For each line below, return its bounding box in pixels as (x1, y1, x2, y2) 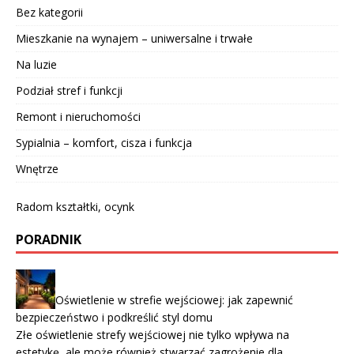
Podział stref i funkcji (16, 83, 122, 99)
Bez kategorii (16, 5, 83, 21)
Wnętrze (16, 161, 58, 177)
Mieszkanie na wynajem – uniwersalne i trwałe (16, 31, 253, 47)
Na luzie (16, 57, 57, 73)
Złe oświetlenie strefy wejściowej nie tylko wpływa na (16, 327, 289, 343)
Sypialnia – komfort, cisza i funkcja (16, 135, 192, 151)
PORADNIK (16, 231, 81, 249)
